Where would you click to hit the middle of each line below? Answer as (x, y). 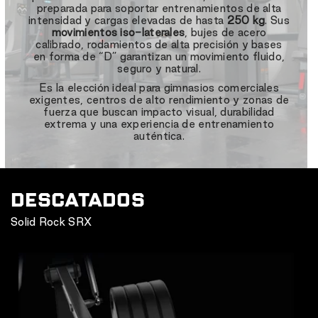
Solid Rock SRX (51, 221)
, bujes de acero (226, 32)
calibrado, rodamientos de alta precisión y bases (159, 44)
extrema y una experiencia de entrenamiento (159, 124)
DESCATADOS (78, 200)
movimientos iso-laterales (118, 32)
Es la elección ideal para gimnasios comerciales (159, 87)
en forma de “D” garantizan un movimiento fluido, (159, 56)
